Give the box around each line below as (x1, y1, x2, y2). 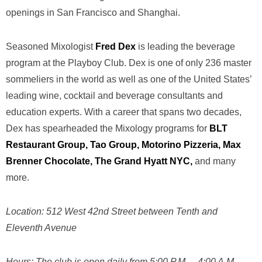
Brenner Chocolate (6, 156, 90, 166)
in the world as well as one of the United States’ (54, 74, 251, 84)
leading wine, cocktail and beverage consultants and (6, 90, 223, 101)
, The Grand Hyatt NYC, (90, 156, 192, 166)
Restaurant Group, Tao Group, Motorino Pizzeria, (6, 139, 223, 150)
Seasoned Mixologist (6, 41, 93, 51)
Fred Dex (93, 41, 136, 51)
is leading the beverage (136, 41, 235, 51)
